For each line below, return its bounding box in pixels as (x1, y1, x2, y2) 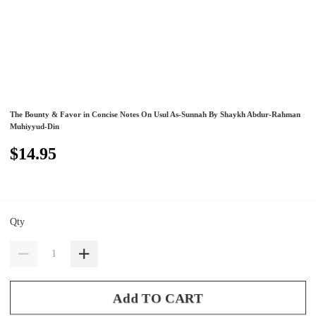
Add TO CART (113, 290, 203, 305)
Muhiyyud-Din (10, 122, 60, 131)
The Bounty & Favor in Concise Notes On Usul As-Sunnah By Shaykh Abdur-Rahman (10, 110, 301, 119)
